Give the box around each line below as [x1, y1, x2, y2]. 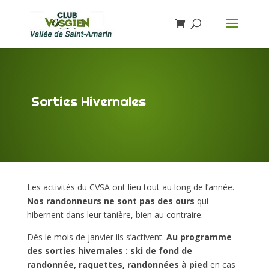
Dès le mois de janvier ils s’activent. [26, 231, 166, 243]
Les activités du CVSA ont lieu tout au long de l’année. [26, 181, 234, 193]
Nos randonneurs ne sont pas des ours [26, 195, 195, 207]
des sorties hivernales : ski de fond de [26, 245, 192, 256]
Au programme [166, 231, 232, 243]
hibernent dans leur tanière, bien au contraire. [26, 209, 203, 220]
